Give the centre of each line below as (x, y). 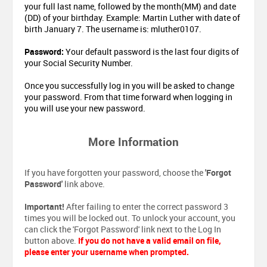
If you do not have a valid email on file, (150, 240)
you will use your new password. (85, 108)
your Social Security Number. (79, 63)
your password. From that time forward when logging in (128, 97)
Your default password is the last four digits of (151, 51)
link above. (84, 184)
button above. (51, 240)
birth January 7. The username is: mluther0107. (113, 29)
